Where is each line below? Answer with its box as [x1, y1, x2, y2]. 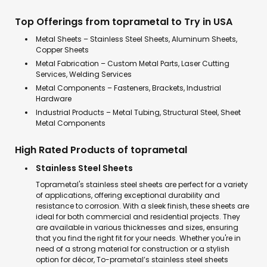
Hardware [36, 94, 72, 104]
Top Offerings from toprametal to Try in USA [15, 15, 232, 29]
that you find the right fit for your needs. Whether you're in [36, 233, 241, 243]
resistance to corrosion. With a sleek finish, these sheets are [36, 201, 249, 211]
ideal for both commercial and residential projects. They [36, 212, 240, 222]
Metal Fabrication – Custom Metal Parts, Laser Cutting [36, 58, 229, 69]
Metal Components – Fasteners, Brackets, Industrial [36, 83, 221, 93]
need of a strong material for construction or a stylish [36, 244, 229, 254]
